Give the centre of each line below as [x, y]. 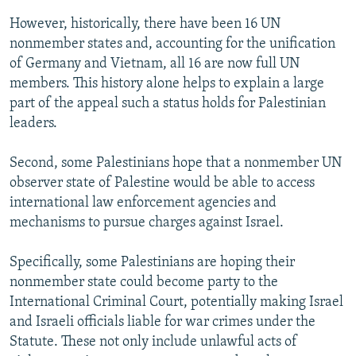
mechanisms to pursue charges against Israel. [147, 223]
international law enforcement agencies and [143, 203]
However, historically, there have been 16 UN [145, 25]
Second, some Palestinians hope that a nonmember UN [176, 164]
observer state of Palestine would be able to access [162, 184]
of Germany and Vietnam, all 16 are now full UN [155, 64]
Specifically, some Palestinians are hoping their [152, 263]
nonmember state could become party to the [144, 283]
